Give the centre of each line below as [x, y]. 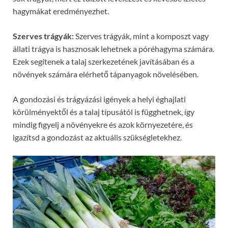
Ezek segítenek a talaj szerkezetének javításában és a [104, 61]
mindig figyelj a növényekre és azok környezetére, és [103, 124]
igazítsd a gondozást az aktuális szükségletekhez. [97, 137]
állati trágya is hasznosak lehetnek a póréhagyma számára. [113, 48]
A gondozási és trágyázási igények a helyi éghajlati [99, 99]
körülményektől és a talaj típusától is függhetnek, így [104, 111]
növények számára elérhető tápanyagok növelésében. [106, 74]
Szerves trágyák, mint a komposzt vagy [141, 36]
